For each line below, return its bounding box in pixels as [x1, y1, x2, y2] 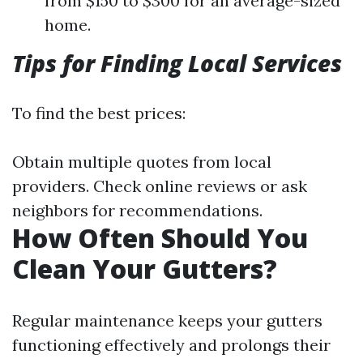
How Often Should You [12, 220, 308, 255]
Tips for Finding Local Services [12, 48, 342, 79]
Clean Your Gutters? [12, 251, 277, 286]
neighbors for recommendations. [12, 200, 263, 220]
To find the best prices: [12, 103, 186, 123]
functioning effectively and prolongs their [12, 335, 331, 355]
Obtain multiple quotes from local [12, 152, 271, 172]
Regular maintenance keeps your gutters [12, 310, 322, 331]
